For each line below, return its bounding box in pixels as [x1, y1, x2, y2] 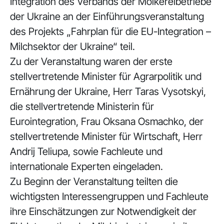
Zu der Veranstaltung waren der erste [10, 55, 172, 67]
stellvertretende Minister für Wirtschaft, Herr [10, 130, 202, 142]
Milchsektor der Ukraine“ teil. [10, 40, 135, 52]
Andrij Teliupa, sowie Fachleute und [10, 145, 162, 157]
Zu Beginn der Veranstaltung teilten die [10, 175, 178, 187]
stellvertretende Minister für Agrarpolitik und [10, 70, 201, 82]
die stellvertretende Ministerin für [10, 100, 154, 112]
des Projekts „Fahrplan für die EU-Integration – [10, 25, 211, 37]
